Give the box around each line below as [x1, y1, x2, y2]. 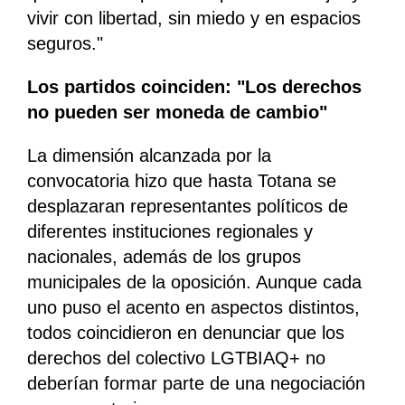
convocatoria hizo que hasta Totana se [27, 171, 336, 192]
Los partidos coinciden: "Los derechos [27, 77, 362, 98]
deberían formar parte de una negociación [27, 373, 365, 394]
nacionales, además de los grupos [27, 247, 301, 268]
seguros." [27, 33, 103, 54]
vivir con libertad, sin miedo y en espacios [27, 8, 361, 29]
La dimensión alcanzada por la [27, 146, 271, 166]
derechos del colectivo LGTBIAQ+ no [27, 348, 325, 369]
